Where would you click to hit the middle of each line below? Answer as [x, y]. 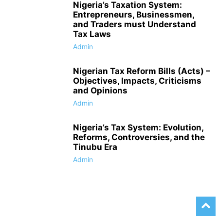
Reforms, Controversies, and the [139, 137]
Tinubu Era [95, 147]
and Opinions [100, 91]
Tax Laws [92, 34]
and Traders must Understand [135, 25]
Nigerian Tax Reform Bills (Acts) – [142, 71]
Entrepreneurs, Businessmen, [134, 15]
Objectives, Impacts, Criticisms [137, 81]
